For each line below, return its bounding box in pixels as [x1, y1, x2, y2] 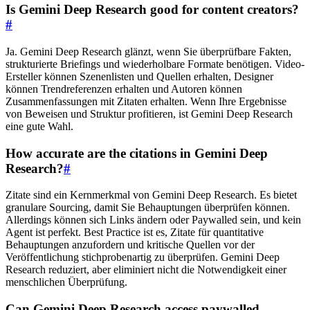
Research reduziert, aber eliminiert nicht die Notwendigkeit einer [6, 264, 286, 276]
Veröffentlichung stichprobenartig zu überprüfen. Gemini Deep [6, 251, 280, 264]
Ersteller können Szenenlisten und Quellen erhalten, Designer [6, 70, 273, 82]
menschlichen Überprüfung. [6, 276, 127, 289]
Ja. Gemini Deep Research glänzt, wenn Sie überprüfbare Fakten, [6, 45, 291, 57]
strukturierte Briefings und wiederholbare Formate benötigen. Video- [6, 57, 304, 70]
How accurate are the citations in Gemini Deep [6, 145, 268, 161]
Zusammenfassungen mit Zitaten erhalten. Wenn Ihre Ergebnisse [6, 95, 286, 107]
